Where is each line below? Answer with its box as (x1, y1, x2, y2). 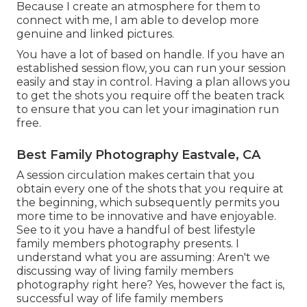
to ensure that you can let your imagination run (16, 102, 279, 116)
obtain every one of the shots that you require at (16, 182, 284, 195)
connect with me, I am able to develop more (16, 13, 259, 27)
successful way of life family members (16, 291, 223, 305)
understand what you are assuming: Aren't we (16, 250, 270, 264)
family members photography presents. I (16, 236, 239, 250)
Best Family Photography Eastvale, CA (16, 147, 260, 162)
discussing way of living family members (16, 264, 233, 278)
